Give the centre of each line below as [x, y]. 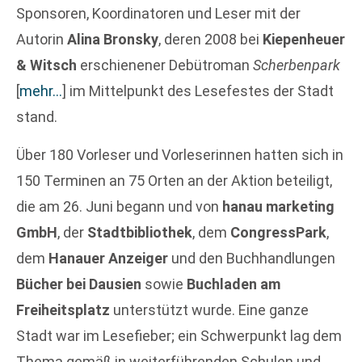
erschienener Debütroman [165, 65]
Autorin [42, 40]
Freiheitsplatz [63, 309]
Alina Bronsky [113, 40]
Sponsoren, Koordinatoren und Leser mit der [158, 14]
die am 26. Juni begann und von [119, 206]
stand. [37, 117]
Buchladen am [234, 284]
